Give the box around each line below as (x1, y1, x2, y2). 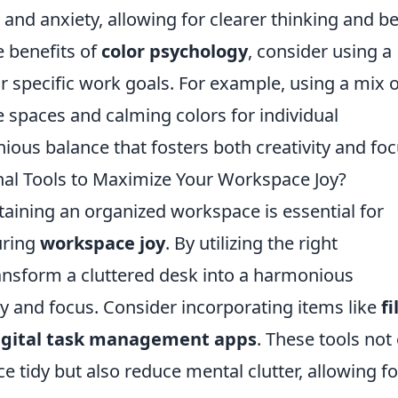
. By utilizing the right (165, 231, 338, 255)
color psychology (101, 39, 248, 63)
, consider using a (248, 39, 392, 63)
